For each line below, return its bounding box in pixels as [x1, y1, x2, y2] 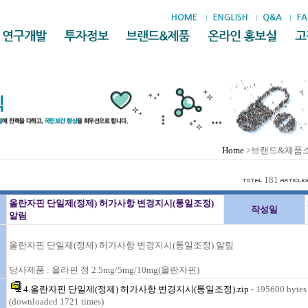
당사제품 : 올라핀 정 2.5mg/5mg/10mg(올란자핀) [9, 265, 202, 275]
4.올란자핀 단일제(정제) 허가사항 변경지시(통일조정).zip [21, 284, 250, 294]
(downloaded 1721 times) [9, 296, 104, 307]
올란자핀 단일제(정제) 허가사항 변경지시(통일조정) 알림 [9, 240, 234, 250]
